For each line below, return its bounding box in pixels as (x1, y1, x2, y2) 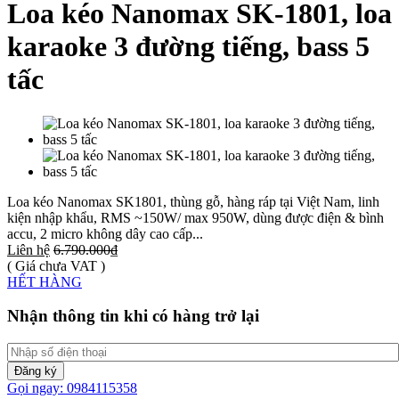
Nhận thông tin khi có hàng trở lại (7, 306, 259, 326)
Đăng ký (14, 364, 57, 379)
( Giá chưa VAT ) (7, 257, 105, 273)
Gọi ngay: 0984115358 (7, 380, 137, 396)
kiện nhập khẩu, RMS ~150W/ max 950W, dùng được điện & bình (7, 209, 384, 225)
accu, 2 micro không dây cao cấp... (7, 225, 203, 241)
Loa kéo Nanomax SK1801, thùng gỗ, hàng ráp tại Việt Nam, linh (7, 193, 379, 209)
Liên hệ (7, 241, 50, 257)
